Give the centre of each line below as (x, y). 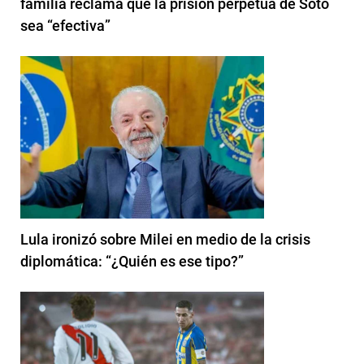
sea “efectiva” (65, 25)
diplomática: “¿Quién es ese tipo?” (132, 261)
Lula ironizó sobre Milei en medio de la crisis (165, 239)
